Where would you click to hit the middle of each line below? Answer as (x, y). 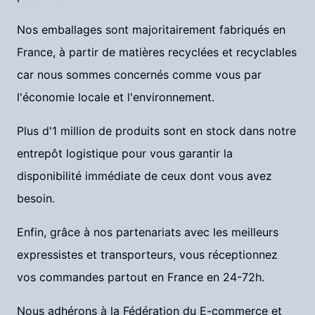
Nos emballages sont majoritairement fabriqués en (151, 30)
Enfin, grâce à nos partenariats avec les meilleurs (148, 232)
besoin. (36, 198)
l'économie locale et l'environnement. (116, 97)
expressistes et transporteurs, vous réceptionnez (147, 255)
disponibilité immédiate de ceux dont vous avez (144, 176)
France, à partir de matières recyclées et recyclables (157, 52)
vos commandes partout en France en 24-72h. (141, 277)
